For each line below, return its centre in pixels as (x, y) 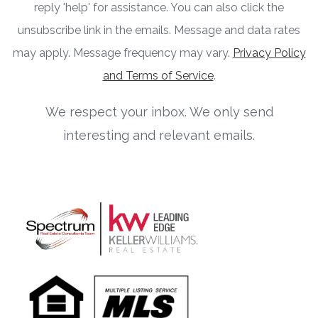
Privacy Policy (269, 53)
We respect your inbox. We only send (159, 111)
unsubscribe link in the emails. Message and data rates (159, 30)
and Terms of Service (158, 75)
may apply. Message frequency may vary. (122, 53)
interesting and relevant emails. (159, 135)
